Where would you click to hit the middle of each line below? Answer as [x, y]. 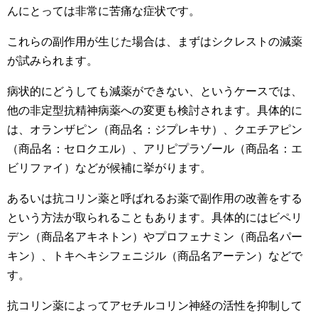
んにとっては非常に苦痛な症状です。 [104, 11]
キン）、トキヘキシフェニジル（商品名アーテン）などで [155, 256]
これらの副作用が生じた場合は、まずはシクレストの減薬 [155, 42]
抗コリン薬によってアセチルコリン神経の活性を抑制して [155, 306]
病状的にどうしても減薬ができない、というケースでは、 [155, 91]
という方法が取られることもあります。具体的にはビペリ [155, 218]
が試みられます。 [53, 61]
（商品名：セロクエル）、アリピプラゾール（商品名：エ [155, 149]
